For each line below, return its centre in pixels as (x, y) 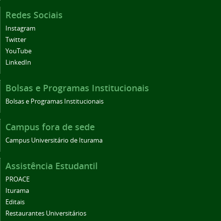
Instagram (20, 28)
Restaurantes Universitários (46, 213)
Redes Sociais (34, 15)
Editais (15, 202)
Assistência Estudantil (52, 166)
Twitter (16, 39)
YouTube (18, 51)
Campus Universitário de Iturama (54, 140)
